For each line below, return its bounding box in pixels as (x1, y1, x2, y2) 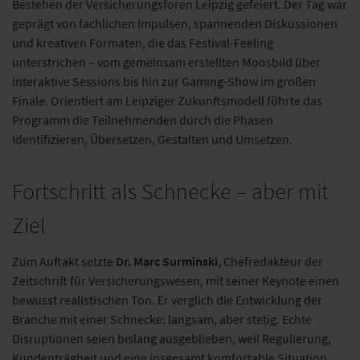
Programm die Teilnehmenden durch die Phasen (12, 111, 273, 128)
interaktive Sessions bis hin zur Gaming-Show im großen (12, 72, 316, 89)
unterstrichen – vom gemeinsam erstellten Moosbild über (12, 53, 321, 70)
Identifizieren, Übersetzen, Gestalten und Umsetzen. (12, 130, 295, 147)
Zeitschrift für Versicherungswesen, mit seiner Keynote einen (12, 272, 339, 288)
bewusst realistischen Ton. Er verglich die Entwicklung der (12, 291, 322, 308)
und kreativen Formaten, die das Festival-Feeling (12, 34, 273, 51)
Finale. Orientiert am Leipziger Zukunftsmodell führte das (12, 92, 322, 108)
